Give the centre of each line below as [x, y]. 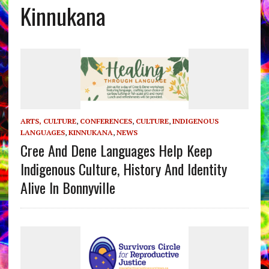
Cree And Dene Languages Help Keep [116, 150]
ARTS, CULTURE [48, 121]
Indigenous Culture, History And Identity [123, 169]
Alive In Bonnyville [68, 188]
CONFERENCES [106, 121]
